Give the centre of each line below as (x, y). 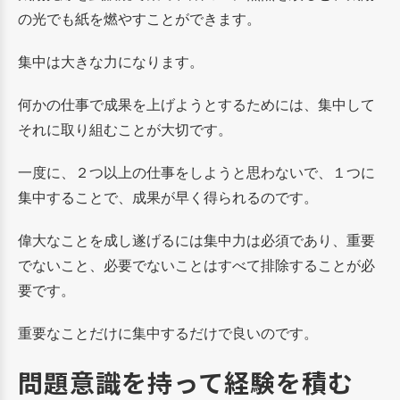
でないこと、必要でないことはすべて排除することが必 (196, 265)
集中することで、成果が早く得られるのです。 (168, 197)
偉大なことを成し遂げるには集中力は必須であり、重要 (196, 240)
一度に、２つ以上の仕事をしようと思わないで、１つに (196, 172)
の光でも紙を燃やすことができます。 (139, 18)
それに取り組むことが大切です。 (125, 129)
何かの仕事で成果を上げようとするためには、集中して (196, 104)
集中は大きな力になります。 (111, 61)
